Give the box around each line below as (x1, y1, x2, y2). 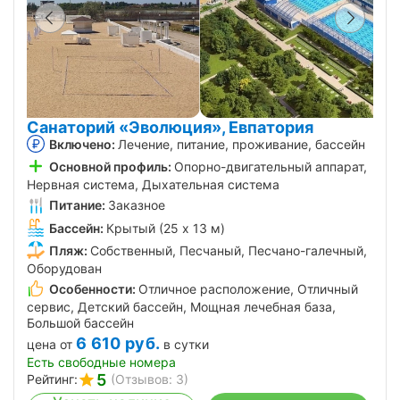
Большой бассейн (27, 315, 134, 331)
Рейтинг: (27, 371, 78, 387)
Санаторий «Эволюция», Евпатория (27, 118, 313, 137)
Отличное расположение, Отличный (138, 281, 358, 296)
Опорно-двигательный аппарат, (174, 159, 367, 175)
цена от (27, 337, 72, 353)
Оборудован (27, 261, 102, 276)
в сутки (163, 337, 210, 353)
